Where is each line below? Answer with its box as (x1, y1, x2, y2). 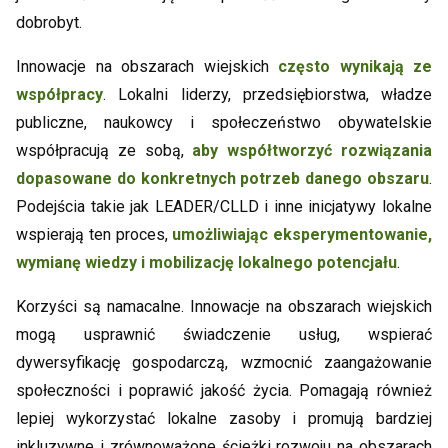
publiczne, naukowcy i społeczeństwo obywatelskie (16, 113, 432, 133)
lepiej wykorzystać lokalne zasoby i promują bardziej (16, 409, 432, 429)
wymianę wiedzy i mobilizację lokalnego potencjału (16, 253, 397, 273)
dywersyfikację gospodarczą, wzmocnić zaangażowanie (16, 353, 432, 373)
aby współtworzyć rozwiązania (192, 141, 433, 161)
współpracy (16, 85, 103, 105)
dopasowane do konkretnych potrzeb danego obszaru (16, 169, 429, 189)
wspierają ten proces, (16, 225, 173, 245)
